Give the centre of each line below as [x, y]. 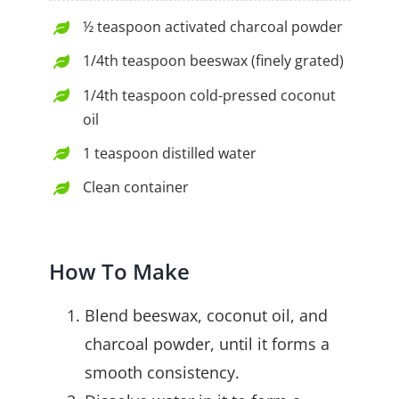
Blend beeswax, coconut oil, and [206, 315]
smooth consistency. [162, 372]
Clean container [136, 187]
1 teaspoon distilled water [170, 153]
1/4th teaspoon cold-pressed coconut [210, 95]
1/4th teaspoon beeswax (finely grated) [214, 61]
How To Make [119, 271]
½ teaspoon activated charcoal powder [213, 27]
